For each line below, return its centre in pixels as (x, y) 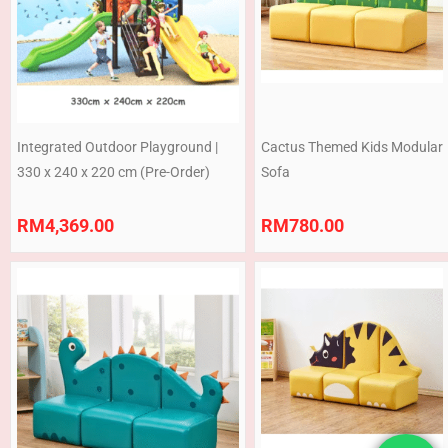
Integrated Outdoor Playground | (117, 147)
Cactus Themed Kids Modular (352, 147)
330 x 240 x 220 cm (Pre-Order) (113, 172)
